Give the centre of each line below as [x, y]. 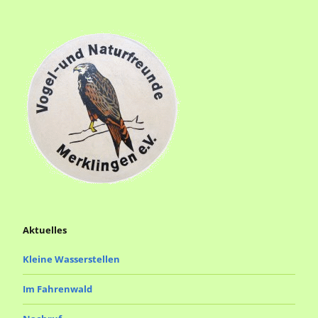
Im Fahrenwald [57, 289]
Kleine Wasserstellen [71, 259]
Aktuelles [45, 230]
